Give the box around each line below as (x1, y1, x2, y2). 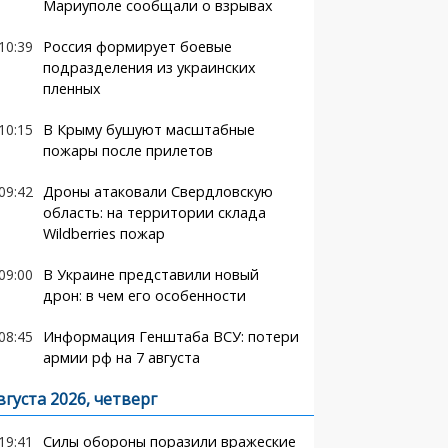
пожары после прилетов (42, 141, 213, 160)
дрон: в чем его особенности (42, 286, 246, 305)
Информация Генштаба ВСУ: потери (42, 327, 299, 346)
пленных (42, 79, 101, 98)
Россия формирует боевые (42, 37, 232, 56)
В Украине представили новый (42, 265, 259, 284)
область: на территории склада (42, 203, 266, 222)
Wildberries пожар (42, 224, 165, 243)
